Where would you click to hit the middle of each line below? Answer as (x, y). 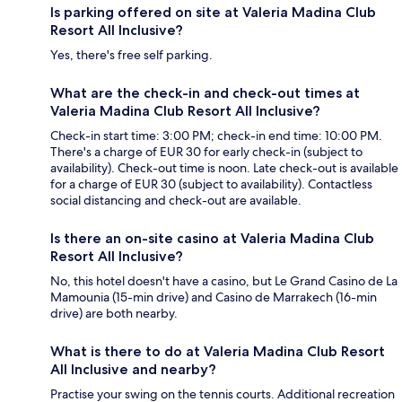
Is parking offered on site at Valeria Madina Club (213, 13)
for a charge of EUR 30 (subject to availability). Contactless (211, 184)
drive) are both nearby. (114, 314)
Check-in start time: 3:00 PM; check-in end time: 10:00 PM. (216, 136)
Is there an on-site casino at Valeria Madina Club (212, 239)
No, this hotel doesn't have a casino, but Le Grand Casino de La (224, 281)
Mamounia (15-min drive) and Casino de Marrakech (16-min (214, 297)
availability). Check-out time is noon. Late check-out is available (224, 168)
